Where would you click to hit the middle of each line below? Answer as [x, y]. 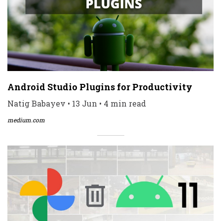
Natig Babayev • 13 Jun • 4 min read [77, 103]
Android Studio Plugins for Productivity [100, 87]
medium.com [26, 120]
